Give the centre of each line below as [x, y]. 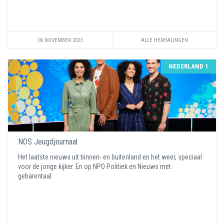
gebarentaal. [36, 176]
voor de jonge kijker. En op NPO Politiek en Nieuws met [94, 166]
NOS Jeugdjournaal [48, 142]
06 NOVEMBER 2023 [60, 40]
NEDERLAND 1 [188, 66]
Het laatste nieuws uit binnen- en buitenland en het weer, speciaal [110, 157]
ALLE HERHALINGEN [164, 40]
